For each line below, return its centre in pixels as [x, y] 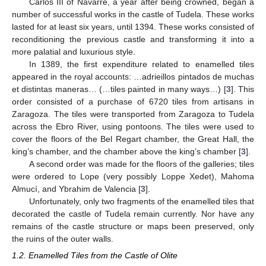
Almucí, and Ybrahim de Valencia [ [76, 189]
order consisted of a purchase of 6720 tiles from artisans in [133, 102]
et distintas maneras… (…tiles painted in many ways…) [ [119, 89]
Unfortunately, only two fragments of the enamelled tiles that [141, 202]
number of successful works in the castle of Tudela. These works [133, 15]
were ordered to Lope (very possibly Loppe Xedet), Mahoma [133, 177]
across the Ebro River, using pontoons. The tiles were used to [133, 127]
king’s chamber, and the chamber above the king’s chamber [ [126, 152]
